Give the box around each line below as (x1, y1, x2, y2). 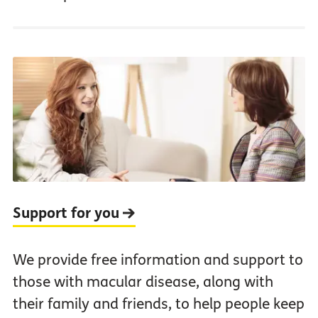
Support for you (12, 204, 123, 223)
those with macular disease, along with (12, 273, 273, 292)
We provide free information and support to (12, 251, 303, 270)
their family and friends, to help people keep (12, 295, 305, 314)
